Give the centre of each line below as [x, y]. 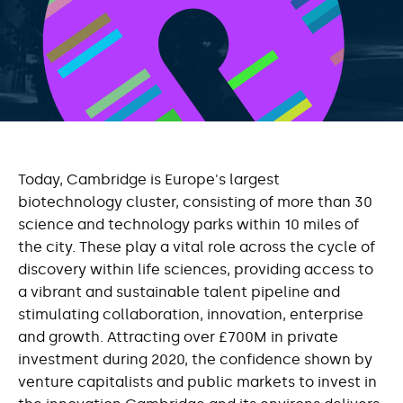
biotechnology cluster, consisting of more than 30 [195, 201]
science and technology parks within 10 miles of [188, 224]
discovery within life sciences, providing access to [196, 269]
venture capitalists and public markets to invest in [197, 381]
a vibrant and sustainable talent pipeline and [179, 291]
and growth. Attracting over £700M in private [178, 336]
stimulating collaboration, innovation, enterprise [191, 314]
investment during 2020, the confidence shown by [195, 359]
